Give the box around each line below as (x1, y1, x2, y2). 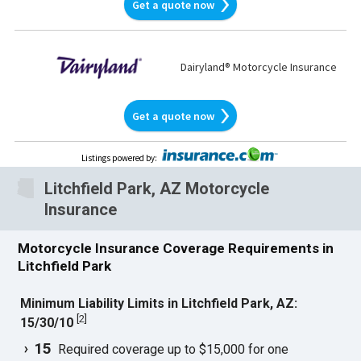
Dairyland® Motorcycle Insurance (180, 60, 337, 75)
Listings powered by (81, 152, 155, 164)
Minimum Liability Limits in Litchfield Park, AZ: (20, 296, 298, 312)
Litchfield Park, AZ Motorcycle (44, 178, 270, 198)
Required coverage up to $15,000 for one (52, 341, 289, 357)
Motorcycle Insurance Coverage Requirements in (18, 240, 334, 257)
